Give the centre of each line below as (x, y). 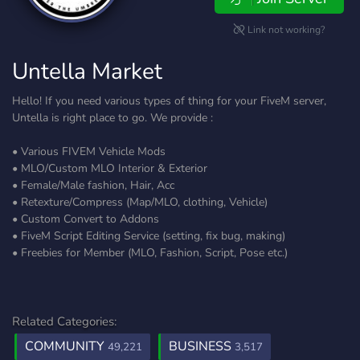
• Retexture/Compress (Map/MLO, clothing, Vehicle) (140, 202)
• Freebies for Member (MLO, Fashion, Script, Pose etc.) (150, 253)
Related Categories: (64, 321)
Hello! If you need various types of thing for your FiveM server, (169, 101)
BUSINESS (202, 346)
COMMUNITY (66, 346)
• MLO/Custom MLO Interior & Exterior (110, 168)
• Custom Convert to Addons (86, 219)
